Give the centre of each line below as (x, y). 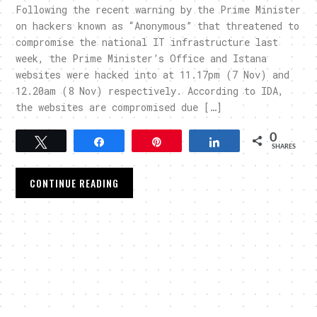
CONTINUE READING (75, 183)
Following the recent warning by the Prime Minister (158, 9)
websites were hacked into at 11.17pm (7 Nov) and (153, 74)
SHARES (283, 146)
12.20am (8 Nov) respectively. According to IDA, (150, 91)
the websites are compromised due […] (119, 107)
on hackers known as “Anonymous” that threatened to (158, 25)
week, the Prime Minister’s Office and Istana (142, 58)
